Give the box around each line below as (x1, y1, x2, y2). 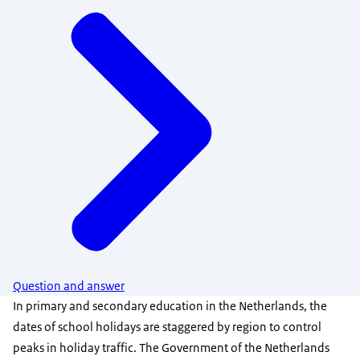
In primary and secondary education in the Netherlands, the (13, 298, 327, 314)
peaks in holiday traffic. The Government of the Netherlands (13, 340, 329, 356)
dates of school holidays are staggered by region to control (13, 319, 321, 335)
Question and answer (13, 278, 125, 295)
